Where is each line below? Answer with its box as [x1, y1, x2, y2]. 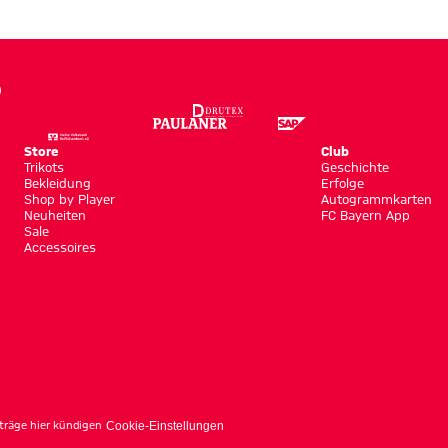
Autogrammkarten [321, 191, 432, 206]
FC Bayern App [321, 207, 410, 222]
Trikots [23, 159, 64, 174]
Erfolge [321, 175, 364, 190]
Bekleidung [23, 175, 91, 190]
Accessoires [23, 239, 96, 254]
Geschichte [321, 159, 389, 174]
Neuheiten [23, 207, 86, 222]
